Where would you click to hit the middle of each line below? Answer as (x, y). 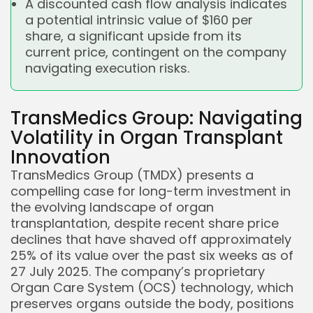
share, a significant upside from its (133, 36)
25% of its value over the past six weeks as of (152, 255)
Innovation (60, 157)
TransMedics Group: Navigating (156, 118)
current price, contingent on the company (156, 52)
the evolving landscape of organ (112, 207)
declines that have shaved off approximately (151, 239)
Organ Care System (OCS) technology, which (152, 287)
